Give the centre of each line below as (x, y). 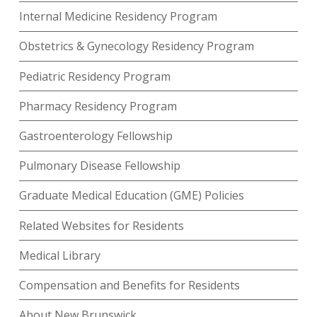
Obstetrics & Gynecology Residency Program (136, 46)
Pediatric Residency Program (94, 76)
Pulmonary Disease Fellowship (99, 166)
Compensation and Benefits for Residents (129, 285)
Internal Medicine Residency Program (118, 17)
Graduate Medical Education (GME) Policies (131, 196)
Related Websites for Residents (101, 225)
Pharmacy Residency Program (98, 106)
